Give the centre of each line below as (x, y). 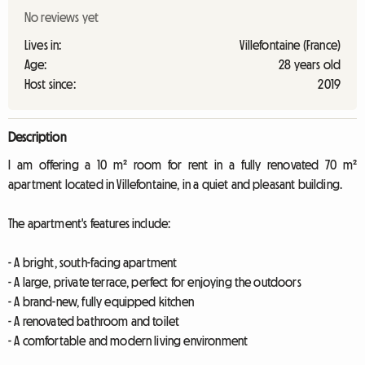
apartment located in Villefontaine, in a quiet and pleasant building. (176, 184)
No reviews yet (62, 17)
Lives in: (43, 45)
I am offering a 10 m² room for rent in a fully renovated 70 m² (182, 165)
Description (37, 137)
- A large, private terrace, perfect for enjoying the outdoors (155, 282)
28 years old (310, 64)
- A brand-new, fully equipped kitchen (101, 301)
